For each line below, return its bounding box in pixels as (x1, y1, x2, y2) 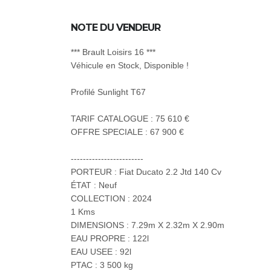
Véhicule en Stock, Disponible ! (71, 60, 189, 71)
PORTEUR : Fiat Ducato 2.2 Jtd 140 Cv (71, 167, 221, 177)
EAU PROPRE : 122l (71, 233, 149, 244)
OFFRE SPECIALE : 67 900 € (71, 127, 184, 137)
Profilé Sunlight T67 (71, 87, 146, 97)
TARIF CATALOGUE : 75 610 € (71, 114, 189, 124)
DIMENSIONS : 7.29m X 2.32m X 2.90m (71, 220, 224, 230)
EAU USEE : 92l (71, 247, 131, 257)
